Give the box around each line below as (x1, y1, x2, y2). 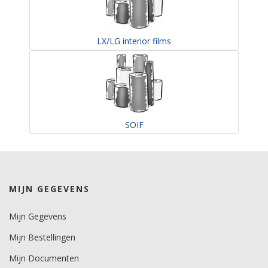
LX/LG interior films (97, 35, 171, 47)
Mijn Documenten (9, 252, 79, 264)
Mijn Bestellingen (9, 232, 75, 243)
